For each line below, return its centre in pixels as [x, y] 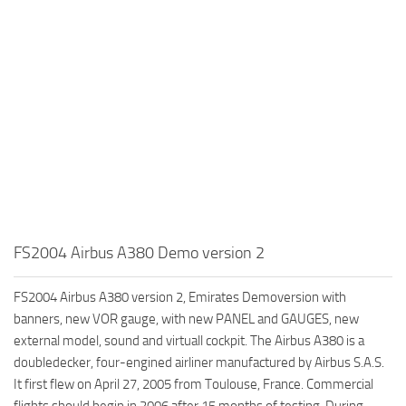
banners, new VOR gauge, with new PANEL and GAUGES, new [186, 319]
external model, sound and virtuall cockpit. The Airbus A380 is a [189, 340]
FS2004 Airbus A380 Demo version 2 [139, 252]
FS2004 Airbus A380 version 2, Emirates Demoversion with [180, 297]
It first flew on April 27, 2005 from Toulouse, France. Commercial [193, 384]
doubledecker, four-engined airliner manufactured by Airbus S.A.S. [199, 362]
